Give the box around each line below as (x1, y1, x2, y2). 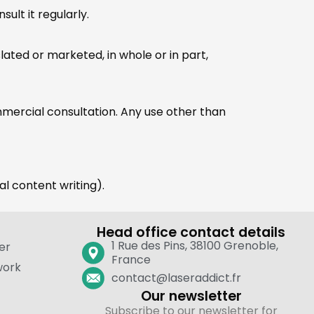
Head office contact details (97, 222, 285, 242)
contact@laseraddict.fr (111, 269, 241, 286)
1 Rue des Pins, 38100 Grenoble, (111, 237, 278, 254)
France (111, 251, 151, 268)
